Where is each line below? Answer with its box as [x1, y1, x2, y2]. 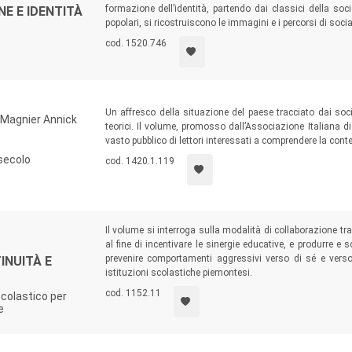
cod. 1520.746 [104, 38, 167, 49]
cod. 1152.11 [104, 288, 161, 299]
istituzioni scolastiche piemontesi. [104, 267, 252, 278]
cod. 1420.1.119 [104, 156, 174, 167]
